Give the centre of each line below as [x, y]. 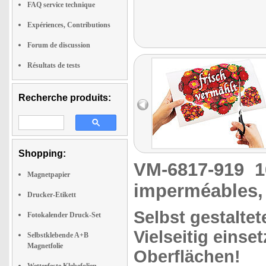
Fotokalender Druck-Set [64, 215]
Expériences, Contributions [69, 25]
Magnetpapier [49, 175]
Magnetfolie [45, 246]
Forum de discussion [59, 45]
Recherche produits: [65, 98]
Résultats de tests [54, 65]
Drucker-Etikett [52, 195]
